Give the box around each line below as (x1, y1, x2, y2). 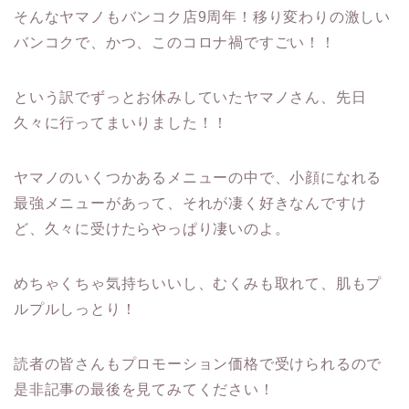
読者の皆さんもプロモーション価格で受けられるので (14, 355, 383, 372)
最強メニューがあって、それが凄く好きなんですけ (14, 194, 367, 211)
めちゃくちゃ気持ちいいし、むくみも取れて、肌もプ (14, 275, 383, 291)
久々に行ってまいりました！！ (14, 114, 229, 131)
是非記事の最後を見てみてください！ (14, 381, 275, 397)
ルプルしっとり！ (14, 300, 137, 317)
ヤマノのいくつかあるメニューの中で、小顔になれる (14, 169, 383, 185)
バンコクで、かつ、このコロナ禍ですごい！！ (14, 34, 336, 50)
